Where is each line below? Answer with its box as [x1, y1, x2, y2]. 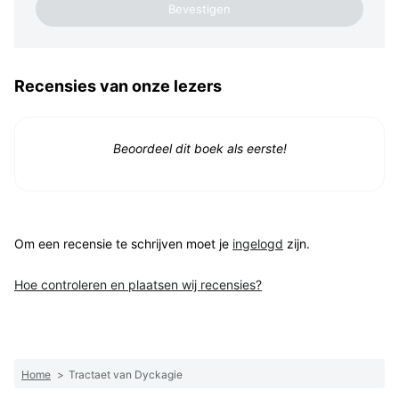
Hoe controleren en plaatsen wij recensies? [14, 277, 262, 293]
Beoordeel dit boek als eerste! [112, 141, 287, 157]
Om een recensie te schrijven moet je [14, 236, 232, 252]
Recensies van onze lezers [14, 77, 222, 96]
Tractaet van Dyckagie [69, 368, 183, 382]
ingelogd [232, 236, 283, 252]
